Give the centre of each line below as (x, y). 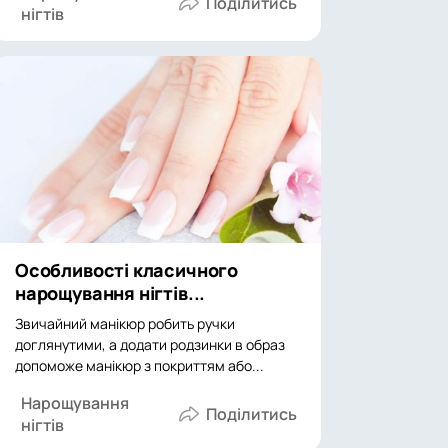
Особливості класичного (127, 270)
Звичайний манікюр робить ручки (125, 323)
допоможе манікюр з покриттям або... (139, 365)
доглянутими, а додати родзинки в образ (150, 344)
